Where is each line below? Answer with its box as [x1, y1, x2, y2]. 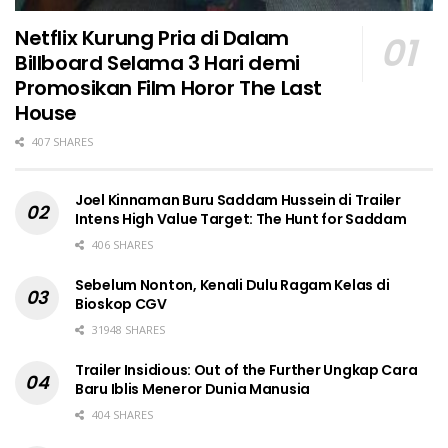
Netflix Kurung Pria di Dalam [15, 23, 289, 52]
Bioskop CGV [75, 293, 167, 314]
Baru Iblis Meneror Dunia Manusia [75, 378, 311, 399]
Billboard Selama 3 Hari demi [15, 48, 300, 77]
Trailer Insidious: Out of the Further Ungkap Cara [75, 359, 418, 380]
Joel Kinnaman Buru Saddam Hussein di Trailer [75, 189, 401, 210]
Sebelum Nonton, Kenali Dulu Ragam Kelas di [75, 274, 390, 295]
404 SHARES [89, 406, 153, 422]
